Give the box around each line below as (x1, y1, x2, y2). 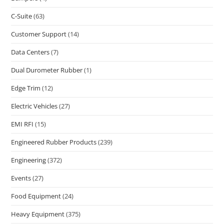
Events (11, 173, 31, 182)
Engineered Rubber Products (11, 137, 97, 146)
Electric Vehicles (11, 101, 58, 110)
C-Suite (11, 11, 32, 20)
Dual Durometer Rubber (11, 65, 83, 74)
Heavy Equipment (11, 209, 65, 218)
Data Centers (11, 47, 50, 56)
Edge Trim (11, 83, 41, 92)
